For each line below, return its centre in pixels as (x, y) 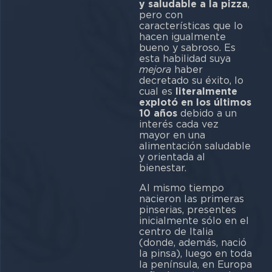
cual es (157, 92)
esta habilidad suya (185, 59)
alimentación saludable (195, 146)
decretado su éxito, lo (191, 81)
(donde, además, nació (192, 242)
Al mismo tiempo (181, 188)
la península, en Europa (195, 264)
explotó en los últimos (195, 103)
